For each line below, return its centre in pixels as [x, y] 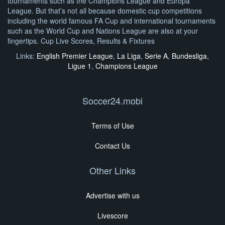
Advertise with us [113, 196]
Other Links [113, 171]
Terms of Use [113, 126]
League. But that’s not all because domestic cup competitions [105, 11]
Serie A [156, 56]
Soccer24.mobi [113, 101]
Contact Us [113, 146]
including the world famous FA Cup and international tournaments [111, 21]
